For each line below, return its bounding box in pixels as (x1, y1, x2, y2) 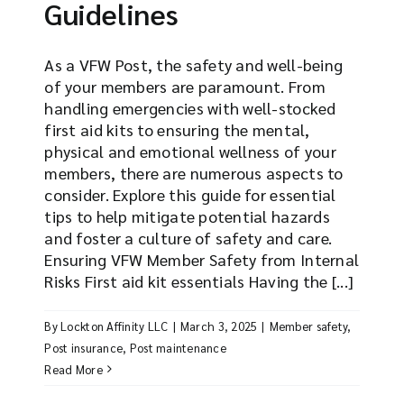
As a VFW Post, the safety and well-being (44, 53, 344, 75)
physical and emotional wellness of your (44, 140, 336, 161)
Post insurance (44, 339, 124, 355)
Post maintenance (129, 339, 227, 355)
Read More (44, 361, 103, 377)
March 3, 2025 (179, 317, 258, 334)
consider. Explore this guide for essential (44, 183, 336, 205)
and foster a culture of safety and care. (44, 226, 333, 248)
